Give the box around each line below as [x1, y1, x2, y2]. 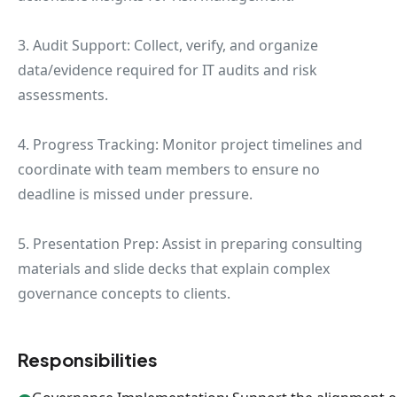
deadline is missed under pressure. [18, 184, 253, 204]
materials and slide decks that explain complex [18, 259, 330, 278]
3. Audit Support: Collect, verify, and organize [18, 35, 318, 55]
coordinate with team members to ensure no [18, 160, 320, 179]
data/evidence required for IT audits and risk [18, 60, 317, 80]
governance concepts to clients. [18, 284, 230, 303]
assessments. [18, 85, 108, 105]
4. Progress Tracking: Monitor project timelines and [18, 135, 362, 154]
